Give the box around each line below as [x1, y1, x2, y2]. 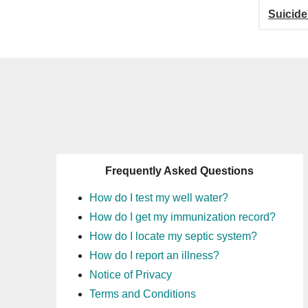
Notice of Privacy [89, 269, 172, 280]
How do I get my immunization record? [89, 211, 276, 223]
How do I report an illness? [89, 250, 219, 261]
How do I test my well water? [89, 192, 228, 203]
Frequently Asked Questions [105, 165, 254, 177]
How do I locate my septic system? [89, 230, 257, 242]
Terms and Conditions [89, 288, 196, 300]
